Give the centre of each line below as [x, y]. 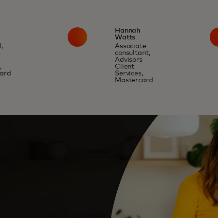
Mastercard [134, 80]
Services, [129, 73]
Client [125, 67]
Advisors [128, 60]
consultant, [132, 53]
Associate [130, 46]
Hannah [127, 31]
